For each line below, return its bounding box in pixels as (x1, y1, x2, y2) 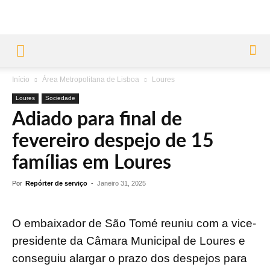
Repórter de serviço (25, 180, 87, 187)
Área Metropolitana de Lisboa (42, 75, 139, 84)
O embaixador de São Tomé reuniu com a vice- (12, 217, 256, 230)
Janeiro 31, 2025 (97, 180, 146, 187)
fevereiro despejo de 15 (12, 131, 214, 151)
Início (12, 75, 30, 84)
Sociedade (45, 95, 75, 101)
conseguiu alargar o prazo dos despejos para (12, 252, 247, 265)
